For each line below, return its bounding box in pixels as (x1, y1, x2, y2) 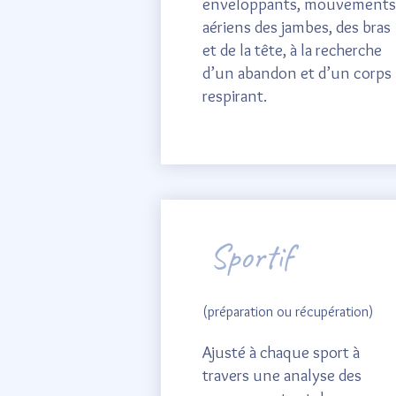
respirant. (202, 86, 267, 106)
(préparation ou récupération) (202, 303, 373, 320)
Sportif (209, 234, 293, 278)
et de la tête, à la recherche (202, 40, 382, 60)
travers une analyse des (202, 365, 362, 385)
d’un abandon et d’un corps (202, 63, 392, 83)
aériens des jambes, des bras (202, 17, 391, 37)
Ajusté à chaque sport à (202, 342, 360, 362)
